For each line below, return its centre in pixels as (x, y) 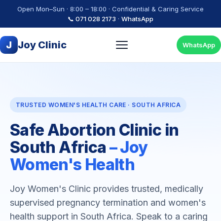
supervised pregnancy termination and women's (108, 203)
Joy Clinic (42, 45)
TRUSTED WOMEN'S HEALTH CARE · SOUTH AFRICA (98, 105)
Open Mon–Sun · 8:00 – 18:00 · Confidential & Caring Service (110, 9)
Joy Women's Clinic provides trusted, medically (107, 189)
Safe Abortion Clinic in (94, 130)
